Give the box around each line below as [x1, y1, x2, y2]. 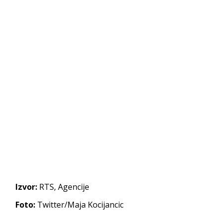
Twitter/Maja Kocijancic [35, 199, 124, 210]
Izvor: [15, 181, 38, 192]
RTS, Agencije [37, 181, 90, 192]
